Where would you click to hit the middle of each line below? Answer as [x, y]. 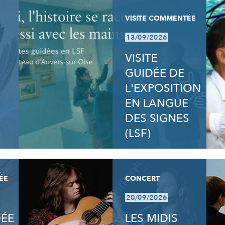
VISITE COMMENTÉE [160, 18]
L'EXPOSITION [163, 88]
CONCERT [142, 179]
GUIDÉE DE [154, 73]
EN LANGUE [156, 103]
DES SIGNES [157, 119]
